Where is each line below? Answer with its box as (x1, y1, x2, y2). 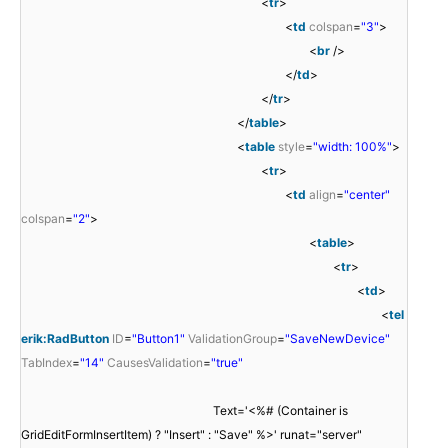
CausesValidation (107, 354, 203, 370)
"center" (344, 186, 390, 202)
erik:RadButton (21, 330, 109, 346)
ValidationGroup (188, 330, 277, 346)
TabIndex (21, 354, 72, 370)
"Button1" (132, 330, 185, 346)
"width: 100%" (313, 138, 392, 154)
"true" (211, 354, 243, 370)
